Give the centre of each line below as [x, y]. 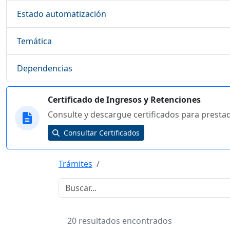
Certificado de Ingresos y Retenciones [124, 100]
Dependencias [45, 68]
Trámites [75, 164]
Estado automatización [62, 14]
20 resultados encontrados [120, 221]
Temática [34, 41]
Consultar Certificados [101, 133]
